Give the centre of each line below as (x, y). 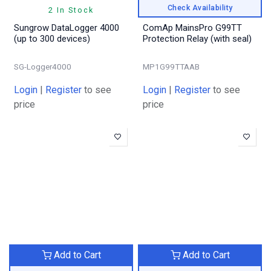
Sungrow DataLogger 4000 (67, 28)
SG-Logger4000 (43, 67)
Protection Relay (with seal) (231, 39)
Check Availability (200, 7)
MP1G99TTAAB (171, 67)
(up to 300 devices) (52, 39)
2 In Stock (71, 10)
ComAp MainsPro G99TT (192, 28)
